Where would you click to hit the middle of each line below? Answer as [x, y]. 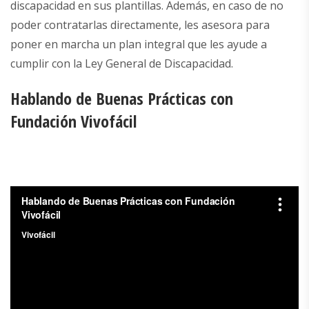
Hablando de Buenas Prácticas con [122, 99]
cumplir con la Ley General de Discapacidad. [122, 64]
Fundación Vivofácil [73, 121]
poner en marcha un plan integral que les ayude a [139, 44]
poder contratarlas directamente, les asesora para [140, 25]
